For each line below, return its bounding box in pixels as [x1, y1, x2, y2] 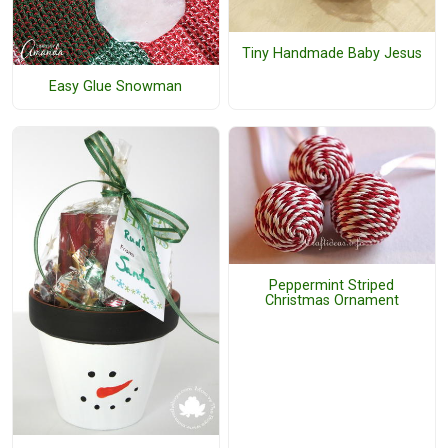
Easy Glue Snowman [49, 78, 183, 96]
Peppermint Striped [269, 276, 395, 294]
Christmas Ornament [264, 291, 399, 309]
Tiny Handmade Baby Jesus [241, 45, 422, 63]
